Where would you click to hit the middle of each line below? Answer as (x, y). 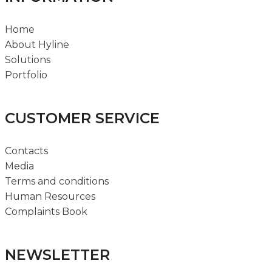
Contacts (26, 151)
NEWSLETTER (57, 254)
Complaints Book (46, 211)
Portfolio (26, 75)
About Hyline (37, 44)
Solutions (28, 59)
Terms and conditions (57, 181)
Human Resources (50, 196)
